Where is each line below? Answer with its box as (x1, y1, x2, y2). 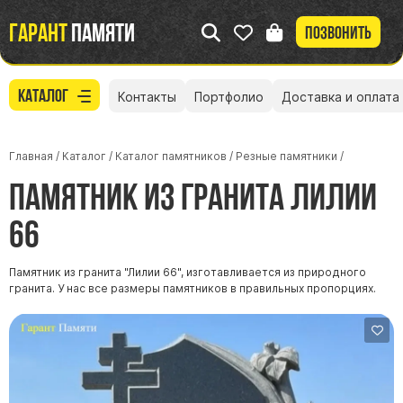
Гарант (9, 17, 67, 47)
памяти (67, 17, 135, 47)
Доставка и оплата (282, 89, 399, 105)
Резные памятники (236, 148, 337, 163)
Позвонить (305, 22, 372, 43)
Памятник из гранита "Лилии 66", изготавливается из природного (9, 264, 366, 279)
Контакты (118, 89, 176, 105)
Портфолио (194, 89, 264, 105)
